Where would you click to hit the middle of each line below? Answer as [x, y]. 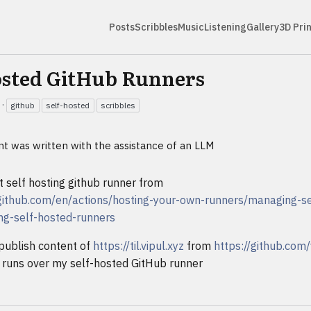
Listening [225, 27]
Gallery [263, 27]
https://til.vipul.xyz [138, 246]
